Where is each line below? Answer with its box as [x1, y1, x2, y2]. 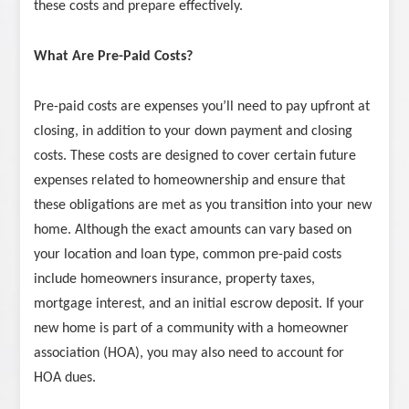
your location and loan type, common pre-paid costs [34, 247, 342, 263]
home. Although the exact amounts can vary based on [34, 223, 352, 238]
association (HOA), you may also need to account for [34, 346, 345, 362]
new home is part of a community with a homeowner [34, 321, 350, 337]
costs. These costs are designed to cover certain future [34, 149, 357, 164]
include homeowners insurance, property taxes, [34, 272, 316, 288]
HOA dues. [34, 371, 97, 386]
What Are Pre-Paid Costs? [34, 49, 194, 65]
